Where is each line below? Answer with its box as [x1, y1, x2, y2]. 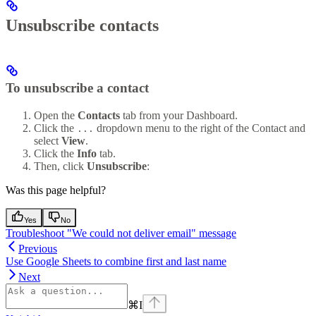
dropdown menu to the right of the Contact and [94, 122, 305, 135]
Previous [18, 243, 57, 255]
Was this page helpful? [6, 184, 106, 197]
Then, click [34, 160, 87, 173]
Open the [34, 109, 78, 122]
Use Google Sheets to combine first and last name [6, 255, 226, 268]
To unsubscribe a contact [6, 80, 149, 96]
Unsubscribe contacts [6, 16, 159, 35]
